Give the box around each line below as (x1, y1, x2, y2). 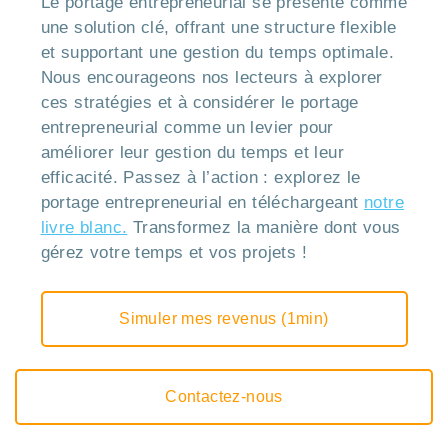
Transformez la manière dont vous (127, 218, 401, 238)
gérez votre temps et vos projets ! (40, 243, 308, 263)
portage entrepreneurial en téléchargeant (40, 193, 364, 213)
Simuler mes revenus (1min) (119, 310, 329, 328)
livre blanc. (40, 218, 128, 238)
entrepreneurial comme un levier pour (40, 118, 334, 138)
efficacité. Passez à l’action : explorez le (40, 168, 361, 188)
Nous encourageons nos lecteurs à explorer (40, 68, 383, 88)
